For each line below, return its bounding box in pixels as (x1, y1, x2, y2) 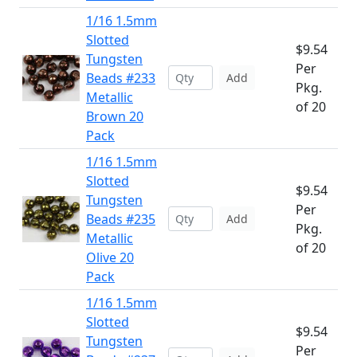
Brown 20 (86, 108, 143, 125)
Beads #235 (86, 210, 155, 228)
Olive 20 (86, 249, 134, 266)
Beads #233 (86, 69, 155, 87)
